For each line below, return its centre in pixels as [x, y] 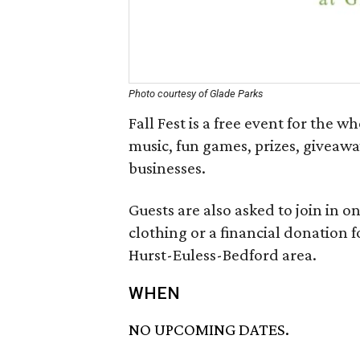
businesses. [167, 168]
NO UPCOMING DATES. [209, 330]
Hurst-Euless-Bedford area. [223, 255]
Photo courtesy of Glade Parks [196, 94]
